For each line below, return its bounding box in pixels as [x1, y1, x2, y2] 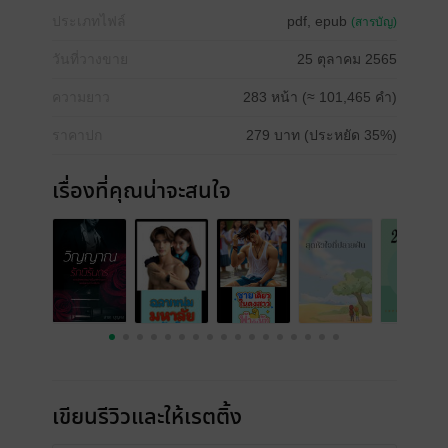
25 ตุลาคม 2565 [296, 51, 397, 67]
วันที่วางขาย [51, 51, 128, 67]
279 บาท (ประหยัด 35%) [245, 127, 397, 143]
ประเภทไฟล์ [51, 13, 126, 29]
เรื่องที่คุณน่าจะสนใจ [51, 175, 231, 208]
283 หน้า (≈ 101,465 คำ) [242, 89, 397, 105]
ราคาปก [51, 127, 102, 143]
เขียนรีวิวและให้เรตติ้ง [51, 401, 242, 434]
